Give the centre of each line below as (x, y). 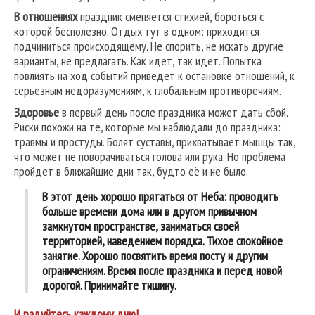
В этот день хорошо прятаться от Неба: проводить (160, 197)
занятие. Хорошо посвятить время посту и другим (155, 256)
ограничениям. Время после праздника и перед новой (162, 271)
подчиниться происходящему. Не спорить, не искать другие (149, 46)
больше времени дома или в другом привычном (149, 212)
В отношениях (46, 17)
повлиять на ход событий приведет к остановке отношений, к (154, 76)
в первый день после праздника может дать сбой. (173, 112)
